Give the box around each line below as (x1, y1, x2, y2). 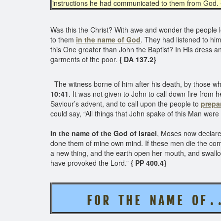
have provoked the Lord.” (50, 158, 131, 168)
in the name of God (76, 35, 141, 44)
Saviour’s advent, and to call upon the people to (50, 99, 201, 109)
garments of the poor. (50, 54, 117, 64)
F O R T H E (79, 193, 145, 208)
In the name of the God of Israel (50, 128, 157, 138)
